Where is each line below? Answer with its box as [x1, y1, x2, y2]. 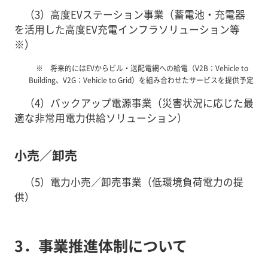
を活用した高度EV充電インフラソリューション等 [14, 22, 240, 37]
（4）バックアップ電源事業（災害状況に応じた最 [24, 96, 254, 111]
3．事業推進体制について [14, 234, 187, 256]
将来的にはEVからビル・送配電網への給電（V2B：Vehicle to [50, 62, 248, 73]
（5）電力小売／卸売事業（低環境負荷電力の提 [24, 174, 243, 189]
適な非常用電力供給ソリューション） [14, 111, 187, 126]
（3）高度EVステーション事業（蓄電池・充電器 [24, 7, 245, 22]
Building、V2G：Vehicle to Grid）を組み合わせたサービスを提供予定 [28, 74, 254, 85]
